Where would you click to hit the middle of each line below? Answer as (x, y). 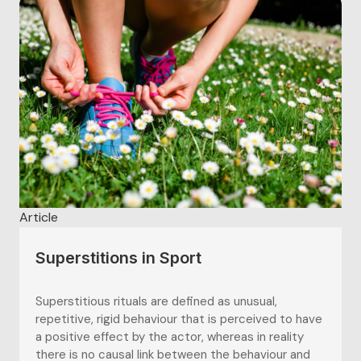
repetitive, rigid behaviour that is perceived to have (179, 319)
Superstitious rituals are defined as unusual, (156, 301)
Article (39, 217)
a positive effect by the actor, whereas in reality (170, 336)
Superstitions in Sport (118, 257)
